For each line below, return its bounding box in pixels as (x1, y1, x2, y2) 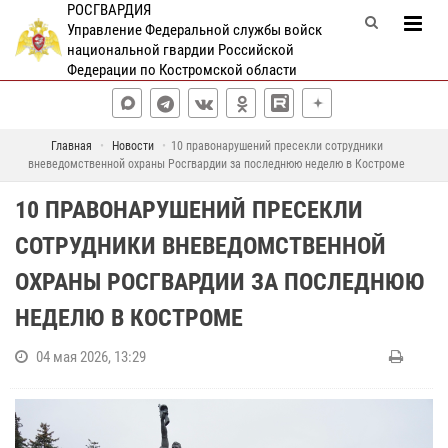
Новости (111, 139, 154, 153)
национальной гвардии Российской (66, 41, 294, 59)
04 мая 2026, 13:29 (36, 348, 146, 366)
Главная (50, 139, 92, 153)
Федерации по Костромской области (66, 61, 297, 79)
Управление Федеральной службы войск (66, 21, 322, 39)
